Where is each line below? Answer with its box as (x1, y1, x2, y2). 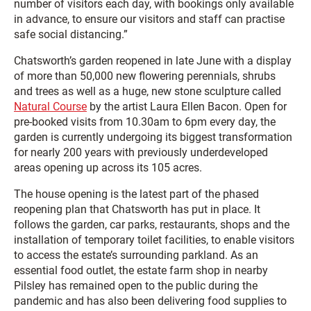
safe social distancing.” (14, 28, 128, 41)
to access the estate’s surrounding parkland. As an (14, 249, 258, 262)
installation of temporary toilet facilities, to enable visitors (14, 233, 294, 246)
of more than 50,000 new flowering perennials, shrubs (14, 69, 276, 83)
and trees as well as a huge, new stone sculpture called (14, 85, 281, 98)
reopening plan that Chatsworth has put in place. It (14, 203, 260, 216)
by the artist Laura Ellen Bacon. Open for (87, 100, 287, 113)
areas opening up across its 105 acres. (14, 161, 202, 174)
